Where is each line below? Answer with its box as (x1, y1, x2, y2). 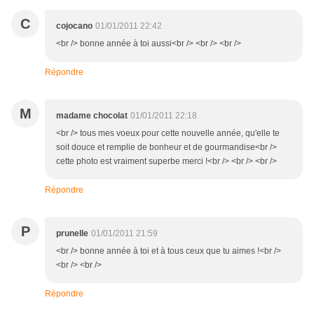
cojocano (56, 21, 93, 32)
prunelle (56, 228, 88, 239)
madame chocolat (56, 111, 128, 121)
